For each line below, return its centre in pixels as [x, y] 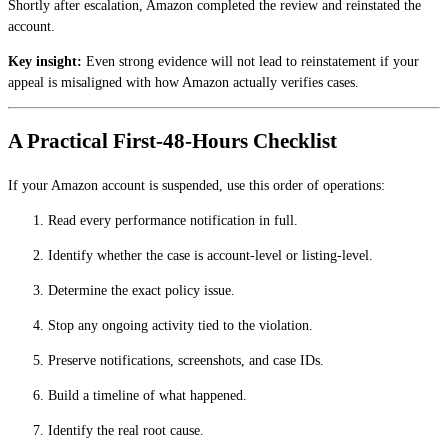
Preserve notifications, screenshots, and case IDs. [186, 360]
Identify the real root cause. [126, 430]
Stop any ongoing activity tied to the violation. [180, 325]
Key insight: [45, 61]
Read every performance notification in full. [173, 220]
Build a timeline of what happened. [147, 395]
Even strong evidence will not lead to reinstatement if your [250, 61]
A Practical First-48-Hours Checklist [172, 141]
